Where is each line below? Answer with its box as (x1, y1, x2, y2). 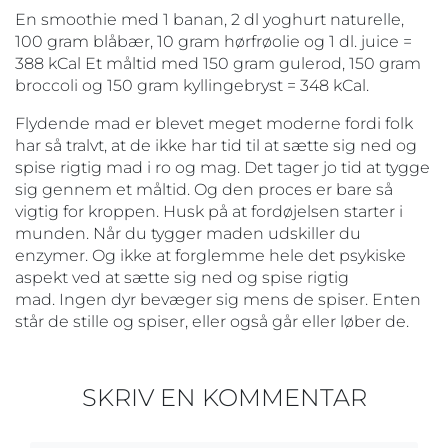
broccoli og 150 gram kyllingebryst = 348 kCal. (15, 75, 369, 95)
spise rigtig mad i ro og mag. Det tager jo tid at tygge (15, 157, 430, 177)
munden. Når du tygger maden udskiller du (15, 223, 361, 243)
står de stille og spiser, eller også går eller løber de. (15, 311, 409, 331)
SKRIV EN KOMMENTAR (81, 382, 367, 412)
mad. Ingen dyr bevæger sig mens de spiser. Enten (15, 289, 421, 309)
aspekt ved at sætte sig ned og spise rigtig (15, 267, 349, 287)
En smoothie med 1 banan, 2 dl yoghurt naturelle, (15, 9, 404, 29)
